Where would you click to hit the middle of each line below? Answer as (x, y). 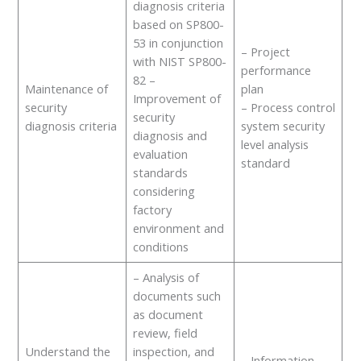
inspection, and (173, 351)
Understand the (67, 351)
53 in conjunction (178, 42)
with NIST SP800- (179, 61)
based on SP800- (178, 24)
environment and (178, 228)
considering (164, 191)
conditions (160, 246)
